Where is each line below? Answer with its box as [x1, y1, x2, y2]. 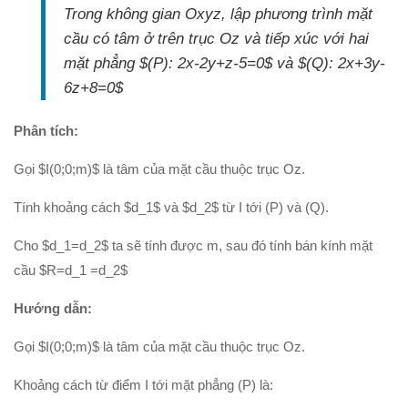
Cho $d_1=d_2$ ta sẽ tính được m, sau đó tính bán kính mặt [14, 238, 372, 254]
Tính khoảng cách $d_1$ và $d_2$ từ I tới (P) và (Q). [14, 199, 329, 216]
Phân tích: [14, 123, 78, 139]
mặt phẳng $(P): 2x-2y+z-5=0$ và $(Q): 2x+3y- [64, 54, 385, 73]
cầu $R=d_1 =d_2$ [14, 262, 127, 279]
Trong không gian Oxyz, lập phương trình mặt [64, 5, 372, 24]
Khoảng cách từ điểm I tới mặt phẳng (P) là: [14, 377, 273, 393]
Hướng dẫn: [14, 301, 92, 317]
